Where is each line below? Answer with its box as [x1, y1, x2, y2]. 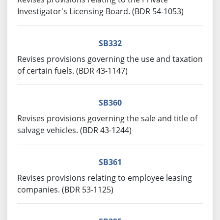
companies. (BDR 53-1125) [17, 184, 113, 195]
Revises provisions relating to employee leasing [17, 172, 192, 183]
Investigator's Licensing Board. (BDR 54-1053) [17, 6, 184, 17]
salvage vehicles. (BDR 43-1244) [17, 125, 132, 136]
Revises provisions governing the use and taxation [17, 54, 203, 64]
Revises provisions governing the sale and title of [17, 113, 197, 124]
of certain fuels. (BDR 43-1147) [17, 65, 128, 76]
